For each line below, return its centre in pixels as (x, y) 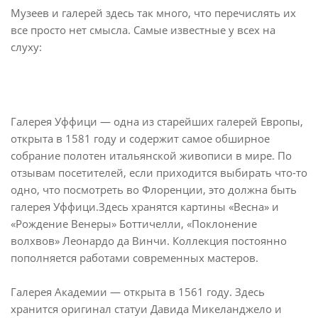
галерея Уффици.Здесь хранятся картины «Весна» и (145, 206)
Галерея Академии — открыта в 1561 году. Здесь (138, 291)
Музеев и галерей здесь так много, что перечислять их (153, 12)
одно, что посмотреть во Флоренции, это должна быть (154, 189)
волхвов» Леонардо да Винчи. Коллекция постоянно (149, 240)
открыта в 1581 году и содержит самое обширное (140, 138)
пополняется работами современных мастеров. (135, 257)
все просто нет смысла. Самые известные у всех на (143, 29)
